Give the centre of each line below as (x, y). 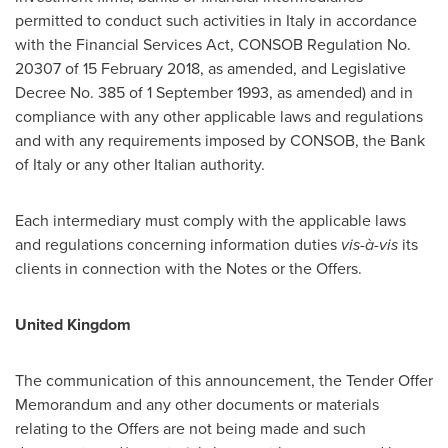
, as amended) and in (341, 92)
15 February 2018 (141, 68)
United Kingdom (73, 324)
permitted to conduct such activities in (150, 20)
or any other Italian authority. (163, 164)
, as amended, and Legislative (303, 68)
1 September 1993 (208, 92)
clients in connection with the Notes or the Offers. (188, 268)
